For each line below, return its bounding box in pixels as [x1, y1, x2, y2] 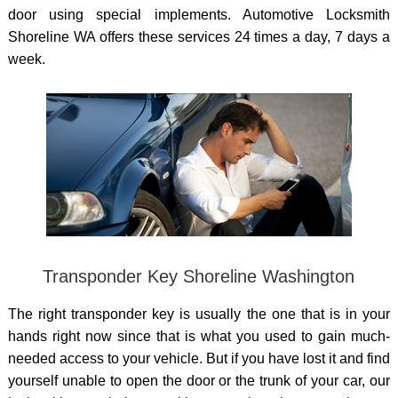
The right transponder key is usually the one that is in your [7, 306, 391, 322]
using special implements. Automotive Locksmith [36, 6, 391, 22]
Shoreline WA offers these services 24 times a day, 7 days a [7, 28, 391, 44]
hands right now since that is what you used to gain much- [7, 329, 391, 345]
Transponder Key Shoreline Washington [43, 267, 355, 287]
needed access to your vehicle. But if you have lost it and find [7, 351, 391, 367]
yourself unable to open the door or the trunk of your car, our [7, 373, 391, 389]
